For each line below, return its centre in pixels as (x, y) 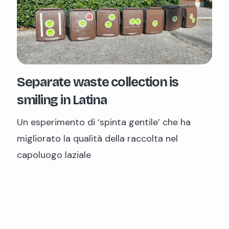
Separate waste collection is (98, 82)
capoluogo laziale (54, 155)
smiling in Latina (62, 100)
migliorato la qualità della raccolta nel (97, 138)
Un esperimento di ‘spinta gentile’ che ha (104, 122)
